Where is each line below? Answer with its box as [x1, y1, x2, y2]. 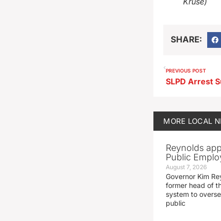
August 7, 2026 [166, 163, 207, 171]
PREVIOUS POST [166, 67, 207, 74]
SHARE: [171, 35, 203, 45]
